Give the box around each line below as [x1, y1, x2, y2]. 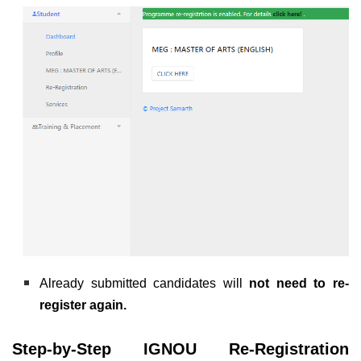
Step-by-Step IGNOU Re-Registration [12, 340, 349, 359]
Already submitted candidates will [39, 276, 250, 291]
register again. [39, 298, 127, 313]
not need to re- [249, 276, 349, 291]
